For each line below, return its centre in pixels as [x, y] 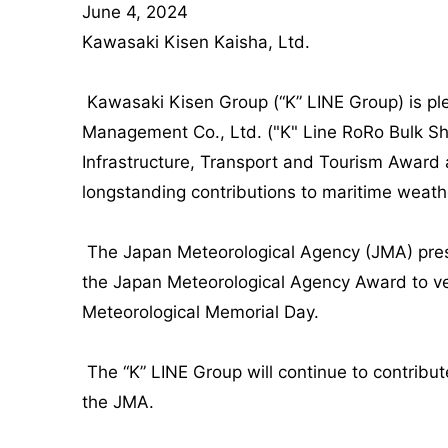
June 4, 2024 [135, 12]
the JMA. [120, 402]
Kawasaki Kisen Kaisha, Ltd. [196, 42]
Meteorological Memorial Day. [200, 312]
